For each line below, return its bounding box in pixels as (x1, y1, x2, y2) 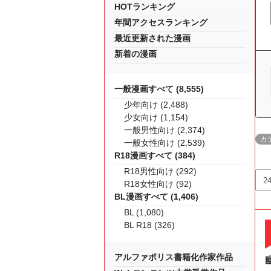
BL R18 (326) (124, 220, 175, 230)
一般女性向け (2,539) (124, 138, 205, 148)
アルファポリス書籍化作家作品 (114, 252, 233, 262)
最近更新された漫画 (114, 33, 191, 43)
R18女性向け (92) (124, 179, 192, 189)
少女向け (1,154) (124, 113, 188, 122)
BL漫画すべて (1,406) (114, 192, 198, 201)
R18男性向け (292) (124, 166, 197, 176)
